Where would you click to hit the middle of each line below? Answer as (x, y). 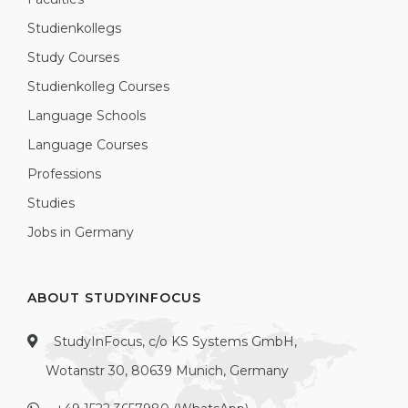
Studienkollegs (74, 28)
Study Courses (73, 57)
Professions (64, 174)
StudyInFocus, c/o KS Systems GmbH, (173, 342)
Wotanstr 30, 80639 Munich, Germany (167, 371)
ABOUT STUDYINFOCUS (114, 298)
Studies (51, 203)
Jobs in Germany (81, 232)
